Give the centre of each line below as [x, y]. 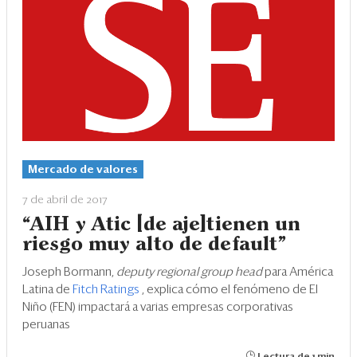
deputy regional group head [190, 273]
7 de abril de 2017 [65, 200]
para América [299, 273]
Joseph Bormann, [69, 273]
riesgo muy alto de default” [155, 245]
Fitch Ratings [107, 290]
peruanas [46, 325]
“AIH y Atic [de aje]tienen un [162, 225]
